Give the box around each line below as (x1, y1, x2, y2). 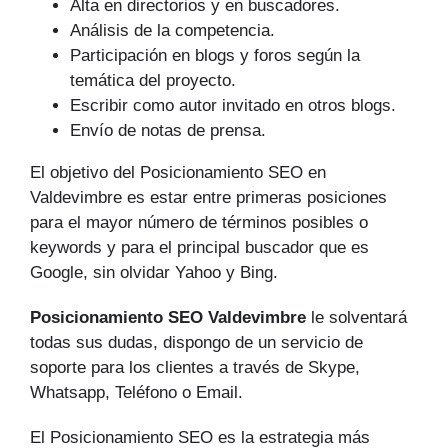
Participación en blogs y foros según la (70, 46, 360, 66)
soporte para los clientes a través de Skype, (30, 358, 360, 378)
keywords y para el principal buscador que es (30, 238, 369, 258)
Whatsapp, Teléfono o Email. (30, 383, 243, 403)
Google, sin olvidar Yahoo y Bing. (30, 263, 278, 283)
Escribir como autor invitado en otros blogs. (70, 96, 396, 116)
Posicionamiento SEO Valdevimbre (30, 308, 306, 328)
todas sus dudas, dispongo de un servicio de (30, 333, 363, 353)
